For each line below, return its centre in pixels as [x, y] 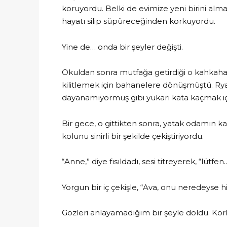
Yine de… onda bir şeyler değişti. [122, 47]
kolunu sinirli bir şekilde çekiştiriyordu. [133, 136]
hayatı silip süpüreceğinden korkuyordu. [139, 21]
